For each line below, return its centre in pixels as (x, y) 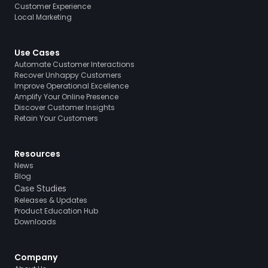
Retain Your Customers (56, 118)
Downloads (35, 222)
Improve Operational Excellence (71, 86)
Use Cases (37, 53)
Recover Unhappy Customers (68, 75)
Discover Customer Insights (65, 107)
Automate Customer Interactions (74, 64)
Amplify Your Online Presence (66, 97)
